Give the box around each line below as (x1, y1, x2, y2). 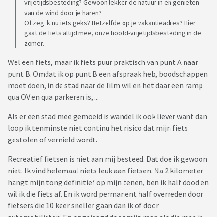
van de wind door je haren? (24, 8, 102, 17)
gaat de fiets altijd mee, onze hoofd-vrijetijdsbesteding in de (24, 29, 201, 38)
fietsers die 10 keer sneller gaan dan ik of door (8, 201, 159, 211)
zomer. (24, 39, 44, 48)
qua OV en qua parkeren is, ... (8, 92, 99, 102)
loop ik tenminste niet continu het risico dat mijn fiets (8, 123, 188, 133)
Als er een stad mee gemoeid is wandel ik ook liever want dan (8, 111, 207, 122)
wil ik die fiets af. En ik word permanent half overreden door (8, 189, 203, 199)
